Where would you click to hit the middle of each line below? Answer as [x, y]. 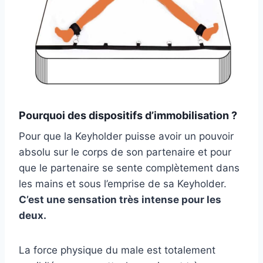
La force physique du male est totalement [117, 250]
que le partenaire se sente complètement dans [129, 168]
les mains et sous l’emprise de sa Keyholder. [123, 184]
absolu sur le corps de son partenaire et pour [125, 152]
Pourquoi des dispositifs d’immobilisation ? [128, 116]
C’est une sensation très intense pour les [120, 200]
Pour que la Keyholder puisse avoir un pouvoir [126, 136]
